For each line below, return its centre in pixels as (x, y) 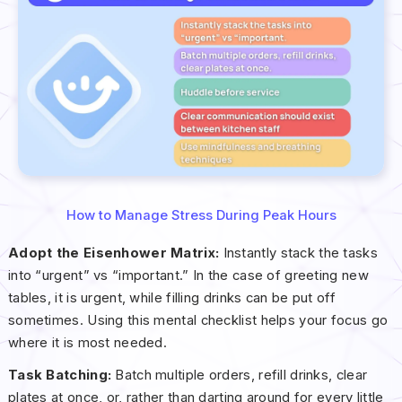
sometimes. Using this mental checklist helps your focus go (198, 321)
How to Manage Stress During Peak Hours (201, 216)
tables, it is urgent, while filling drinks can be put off (171, 298)
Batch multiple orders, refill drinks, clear (241, 376)
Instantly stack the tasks (300, 253)
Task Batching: (61, 376)
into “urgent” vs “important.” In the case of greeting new (188, 276)
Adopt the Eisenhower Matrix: (115, 253)
